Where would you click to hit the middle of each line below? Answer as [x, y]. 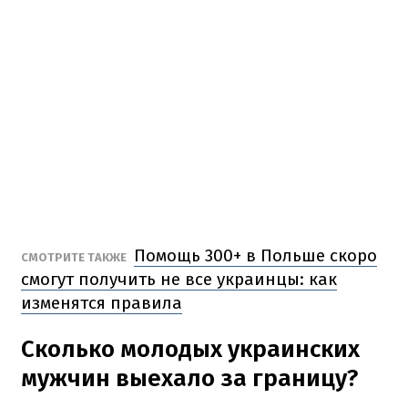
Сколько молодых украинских [190, 349]
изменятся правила [102, 302]
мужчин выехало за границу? [189, 378]
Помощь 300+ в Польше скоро [255, 255]
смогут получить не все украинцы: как [179, 279]
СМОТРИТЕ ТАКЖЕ [75, 257]
